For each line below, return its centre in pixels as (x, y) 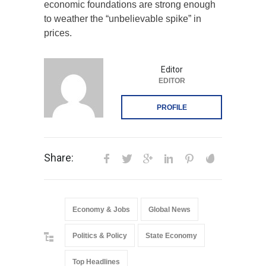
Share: (59, 158)
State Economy (171, 236)
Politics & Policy (100, 236)
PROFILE (172, 108)
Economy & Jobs (101, 210)
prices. (58, 33)
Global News (170, 210)
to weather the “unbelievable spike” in (123, 19)
